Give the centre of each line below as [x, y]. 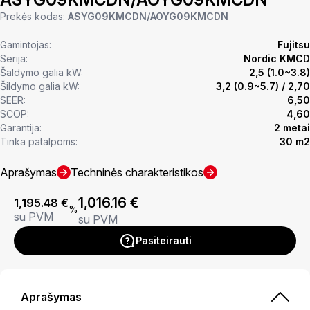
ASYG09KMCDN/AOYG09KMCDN [148, 16]
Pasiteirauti [163, 240]
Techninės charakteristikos [137, 172]
